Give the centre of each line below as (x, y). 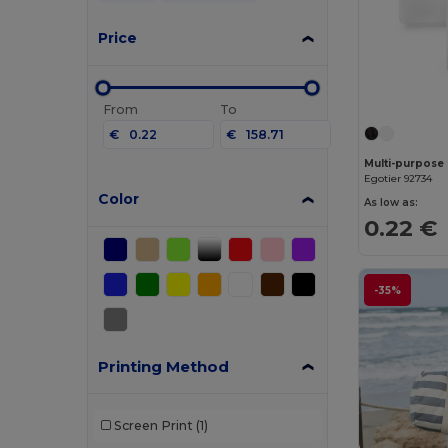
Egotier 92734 (398, 178)
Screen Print (153, 425)
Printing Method (164, 367)
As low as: (391, 202)
